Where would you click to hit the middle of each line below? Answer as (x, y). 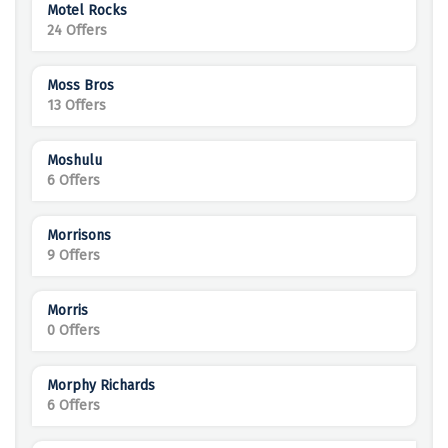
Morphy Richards (101, 386)
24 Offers (77, 31)
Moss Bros (80, 86)
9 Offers (73, 256)
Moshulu (74, 161)
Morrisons (79, 236)
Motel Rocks (87, 11)
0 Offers (73, 331)
